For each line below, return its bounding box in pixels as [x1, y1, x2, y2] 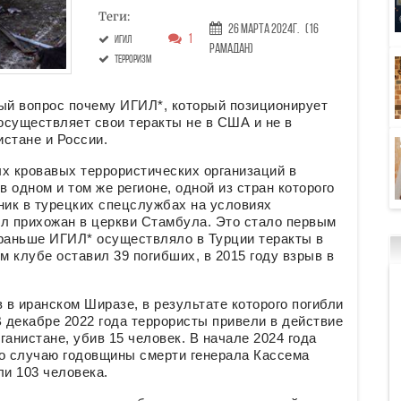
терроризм [114, 55, 151, 66]
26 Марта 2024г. [227, 22, 299, 37]
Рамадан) [209, 42, 253, 56]
